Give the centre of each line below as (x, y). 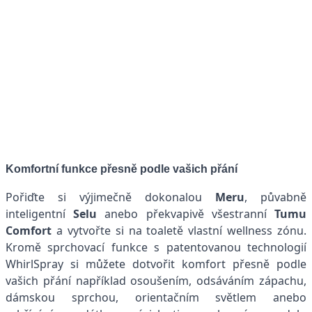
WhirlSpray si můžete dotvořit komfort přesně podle (156, 264)
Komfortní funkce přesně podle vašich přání (122, 169)
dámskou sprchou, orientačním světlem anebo (156, 297)
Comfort (29, 230)
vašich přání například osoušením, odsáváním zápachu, (156, 280)
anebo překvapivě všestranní (186, 213)
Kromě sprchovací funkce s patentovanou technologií (156, 247)
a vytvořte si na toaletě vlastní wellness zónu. (179, 230)
